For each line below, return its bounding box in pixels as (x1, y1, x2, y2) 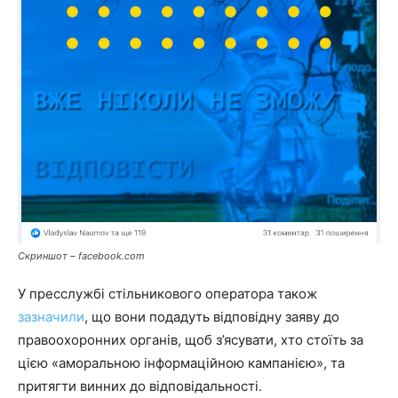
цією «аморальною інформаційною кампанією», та (18, 354, 345, 372)
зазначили (18, 308, 84, 326)
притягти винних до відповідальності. (18, 378, 262, 395)
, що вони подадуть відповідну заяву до (84, 308, 339, 326)
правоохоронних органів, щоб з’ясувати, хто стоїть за (18, 331, 363, 349)
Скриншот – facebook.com (18, 250, 145, 263)
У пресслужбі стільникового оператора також (18, 285, 317, 303)
